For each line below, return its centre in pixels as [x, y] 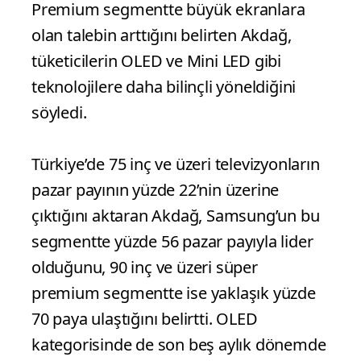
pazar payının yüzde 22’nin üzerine [156, 190]
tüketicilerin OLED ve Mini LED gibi [156, 61]
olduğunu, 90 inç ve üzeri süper [145, 268]
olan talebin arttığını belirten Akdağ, [162, 35]
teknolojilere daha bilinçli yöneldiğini [164, 87]
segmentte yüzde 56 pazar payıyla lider [172, 242]
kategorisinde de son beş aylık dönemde [179, 345]
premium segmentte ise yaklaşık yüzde [174, 293]
